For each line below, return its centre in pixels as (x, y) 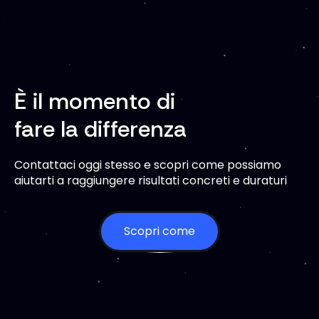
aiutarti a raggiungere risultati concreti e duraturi (151, 181)
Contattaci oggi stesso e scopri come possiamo (148, 165)
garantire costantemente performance (136, 10)
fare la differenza (100, 129)
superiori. (51, 27)
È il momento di (95, 101)
